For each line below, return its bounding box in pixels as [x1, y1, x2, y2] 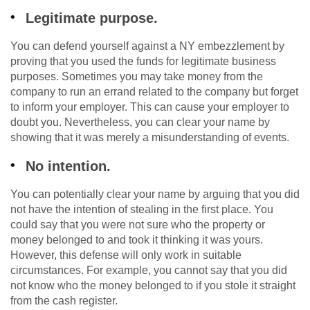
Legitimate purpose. [26, 10, 163, 26]
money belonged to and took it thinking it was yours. [10, 234, 263, 246]
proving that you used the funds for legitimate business [10, 55, 276, 68]
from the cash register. [10, 295, 120, 307]
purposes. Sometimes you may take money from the [10, 71, 263, 83]
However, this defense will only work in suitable [10, 249, 241, 262]
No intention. [26, 158, 116, 174]
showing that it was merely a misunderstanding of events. [10, 131, 292, 144]
